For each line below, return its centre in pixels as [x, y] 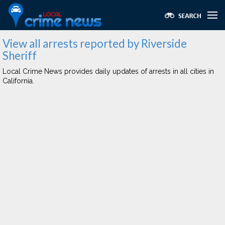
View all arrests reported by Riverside [95, 43]
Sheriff [20, 55]
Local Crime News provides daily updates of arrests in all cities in [108, 71]
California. [18, 81]
